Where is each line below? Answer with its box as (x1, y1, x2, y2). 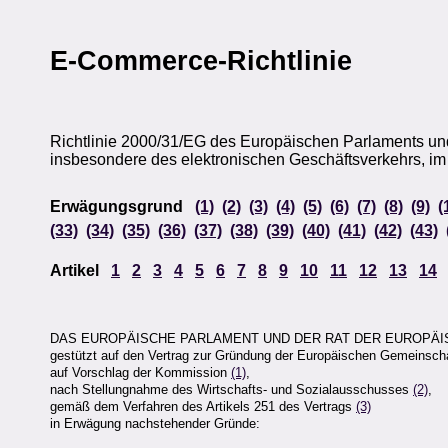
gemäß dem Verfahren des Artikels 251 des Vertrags (50, 398, 356, 414)
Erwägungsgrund (50, 198, 195, 216)
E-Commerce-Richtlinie (50, 46, 352, 76)
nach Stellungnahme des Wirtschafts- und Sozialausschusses (50, 381, 413, 397)
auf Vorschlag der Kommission (50, 364, 231, 380)
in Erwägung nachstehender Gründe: (50, 415, 260, 431)
